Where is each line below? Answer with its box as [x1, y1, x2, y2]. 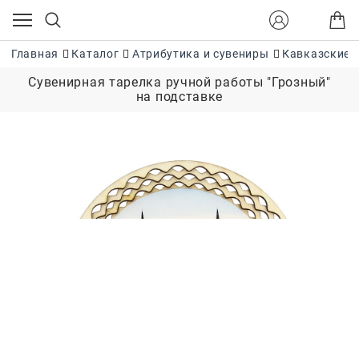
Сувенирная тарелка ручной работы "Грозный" [28, 74, 331, 90]
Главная [11, 47, 58, 61]
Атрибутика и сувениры [131, 47, 269, 61]
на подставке [135, 88, 224, 104]
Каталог [71, 47, 119, 61]
